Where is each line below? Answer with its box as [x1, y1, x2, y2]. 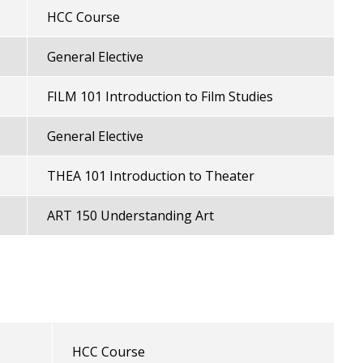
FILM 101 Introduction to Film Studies [46, 88, 273, 105]
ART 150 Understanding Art [46, 207, 214, 224]
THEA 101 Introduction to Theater [46, 167, 254, 185]
